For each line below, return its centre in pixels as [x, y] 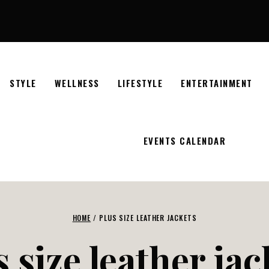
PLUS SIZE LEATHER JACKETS [148, 218]
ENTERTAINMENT [217, 83]
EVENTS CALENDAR [185, 140]
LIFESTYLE [140, 83]
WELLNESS [77, 83]
